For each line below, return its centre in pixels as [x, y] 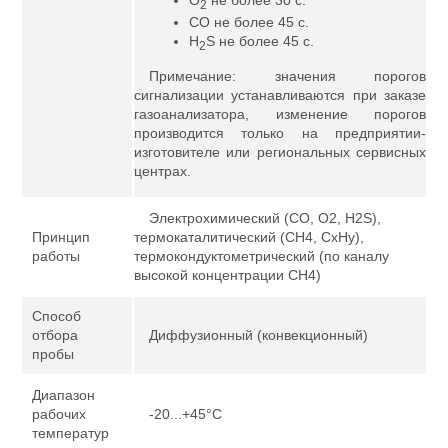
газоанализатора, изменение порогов [280, 114]
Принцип [61, 237]
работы [56, 256]
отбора [55, 335]
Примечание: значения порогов [287, 76]
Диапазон [63, 395]
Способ [56, 316]
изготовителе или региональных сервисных [280, 152]
